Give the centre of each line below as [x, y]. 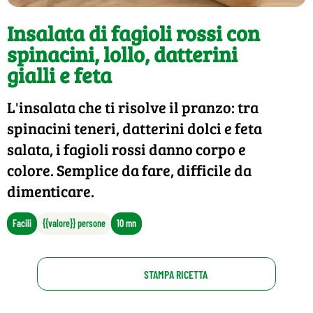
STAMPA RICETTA [176, 274]
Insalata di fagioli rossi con [133, 33]
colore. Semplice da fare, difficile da [129, 170]
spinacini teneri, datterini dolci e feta [134, 128]
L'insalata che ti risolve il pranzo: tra [133, 107]
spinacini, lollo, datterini [122, 54]
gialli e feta [59, 75]
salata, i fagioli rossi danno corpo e [126, 149]
